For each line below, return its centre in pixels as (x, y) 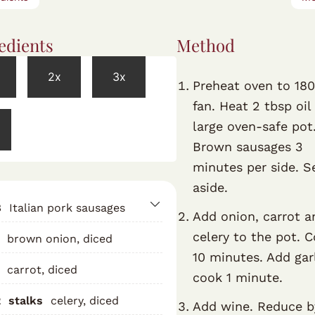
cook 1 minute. (238, 277)
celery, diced (84, 300)
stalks (25, 300)
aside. (211, 187)
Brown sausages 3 (248, 146)
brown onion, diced (59, 238)
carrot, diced (42, 269)
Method (206, 45)
